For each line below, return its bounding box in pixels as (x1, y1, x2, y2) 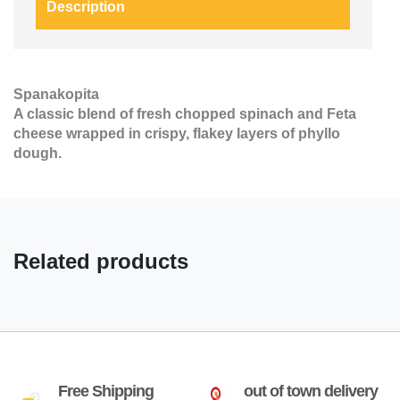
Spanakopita (13, 87, 99, 103)
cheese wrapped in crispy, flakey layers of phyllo (13, 126, 340, 142)
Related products (13, 249, 188, 274)
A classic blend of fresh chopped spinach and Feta (13, 106, 356, 122)
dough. (13, 146, 65, 162)
